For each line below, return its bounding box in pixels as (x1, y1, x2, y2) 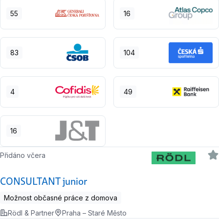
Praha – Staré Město (62, 208, 127, 217)
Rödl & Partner (8, 208, 54, 217)
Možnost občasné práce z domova (4, 193, 117, 202)
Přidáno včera (4, 151, 46, 159)
